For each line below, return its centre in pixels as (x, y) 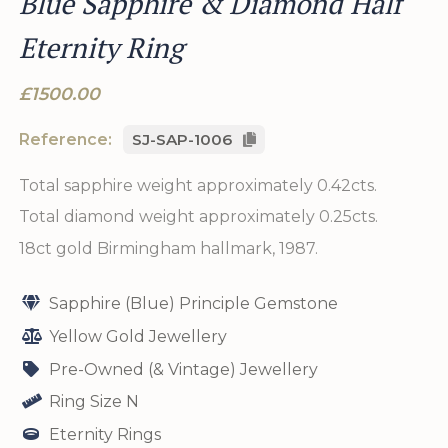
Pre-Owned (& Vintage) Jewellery (183, 369)
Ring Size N (93, 402)
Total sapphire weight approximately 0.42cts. (198, 185)
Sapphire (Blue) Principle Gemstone (193, 304)
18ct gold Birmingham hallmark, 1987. (169, 248)
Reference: (68, 139)
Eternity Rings (104, 435)
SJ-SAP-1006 (184, 139)
